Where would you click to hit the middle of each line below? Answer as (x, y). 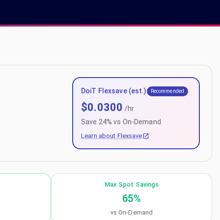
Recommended (167, 91)
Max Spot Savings (132, 184)
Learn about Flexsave (112, 136)
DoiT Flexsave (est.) (114, 91)
